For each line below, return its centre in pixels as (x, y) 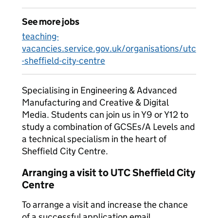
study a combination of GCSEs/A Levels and (109, 127)
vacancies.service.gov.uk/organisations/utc (109, 48)
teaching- (40, 36)
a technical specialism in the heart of (94, 139)
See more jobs (51, 22)
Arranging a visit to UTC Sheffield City (109, 173)
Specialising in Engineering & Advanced (100, 90)
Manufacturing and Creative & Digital (95, 102)
